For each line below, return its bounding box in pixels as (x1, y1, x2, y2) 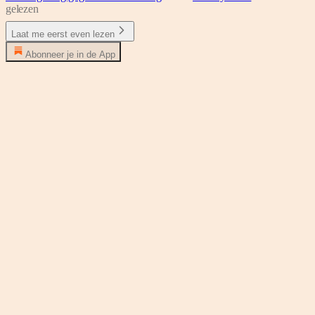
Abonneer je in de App (25, 49, 115, 60)
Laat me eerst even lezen (11, 28, 115, 39)
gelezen (6, 2, 39, 15)
